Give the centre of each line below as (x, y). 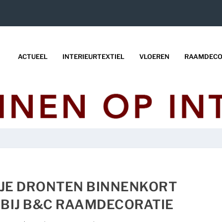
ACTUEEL (32, 56)
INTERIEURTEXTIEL (93, 56)
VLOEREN (154, 56)
